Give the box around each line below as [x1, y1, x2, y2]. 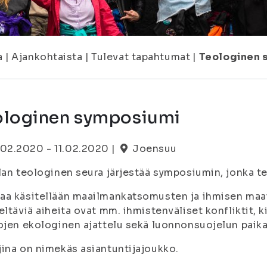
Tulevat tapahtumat [91, 51, 191, 63]
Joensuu [132, 142, 177, 155]
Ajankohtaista [11, 51, 83, 63]
